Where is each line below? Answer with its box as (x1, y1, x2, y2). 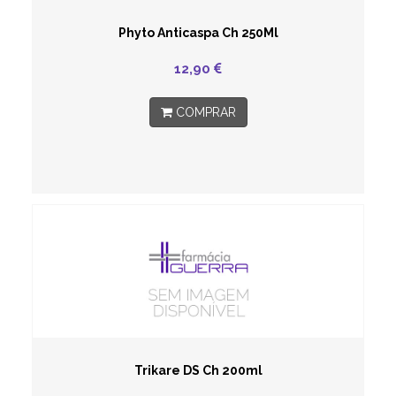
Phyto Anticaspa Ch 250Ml (118, 26, 278, 40)
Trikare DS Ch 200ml (133, 363, 263, 377)
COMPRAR (171, 105, 236, 119)
